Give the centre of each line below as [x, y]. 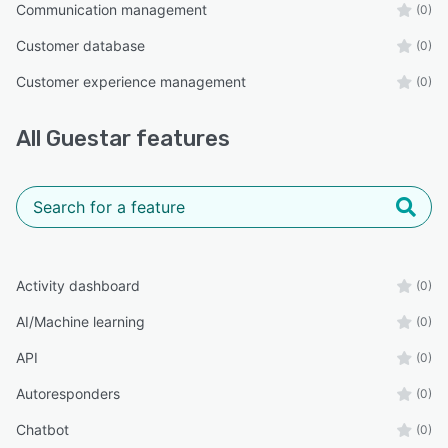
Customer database [80, 45]
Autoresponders [68, 393]
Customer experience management [131, 81]
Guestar [88, 138]
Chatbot [42, 429]
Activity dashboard [78, 285]
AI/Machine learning [80, 321]
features [180, 138]
